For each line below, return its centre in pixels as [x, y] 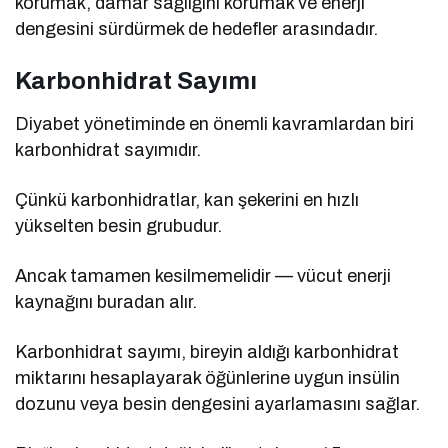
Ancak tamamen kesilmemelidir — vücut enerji [203, 275]
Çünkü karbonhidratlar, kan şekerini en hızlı [187, 199]
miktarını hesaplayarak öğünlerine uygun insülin [208, 377]
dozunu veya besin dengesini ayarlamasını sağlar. [218, 403]
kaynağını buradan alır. [106, 301]
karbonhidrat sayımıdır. [108, 149]
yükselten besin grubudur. [119, 225]
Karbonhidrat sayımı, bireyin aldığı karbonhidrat [207, 351]
